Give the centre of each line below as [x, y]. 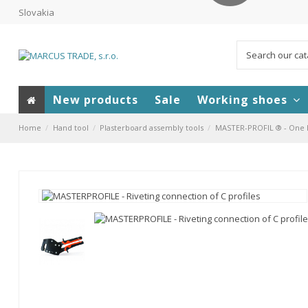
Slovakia [36, 13]
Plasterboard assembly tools [152, 128]
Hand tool [70, 128]
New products [96, 99]
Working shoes [244, 99]
